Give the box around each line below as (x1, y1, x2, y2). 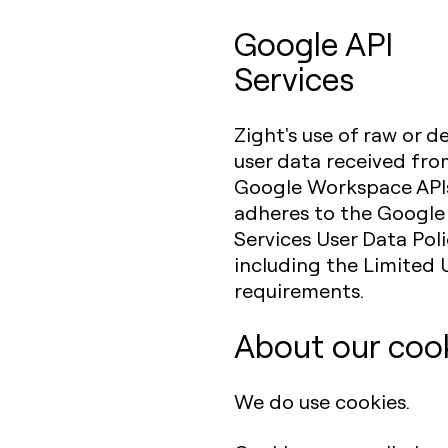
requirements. (234, 277, 364, 303)
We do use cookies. (234, 388, 410, 414)
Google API (234, 22, 393, 64)
